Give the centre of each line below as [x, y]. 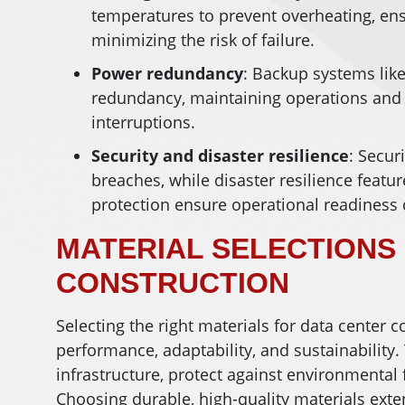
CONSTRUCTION [173, 283]
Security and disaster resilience [220, 155]
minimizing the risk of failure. [203, 40]
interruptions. [143, 122]
